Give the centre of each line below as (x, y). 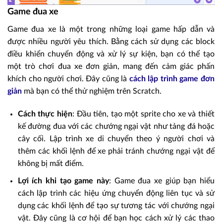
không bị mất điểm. (51, 164)
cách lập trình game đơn (172, 79)
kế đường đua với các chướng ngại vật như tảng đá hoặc (116, 127)
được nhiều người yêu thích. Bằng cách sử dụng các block (111, 42)
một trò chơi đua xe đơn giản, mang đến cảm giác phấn (111, 67)
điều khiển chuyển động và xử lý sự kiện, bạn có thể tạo (111, 54)
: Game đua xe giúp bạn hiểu (162, 181)
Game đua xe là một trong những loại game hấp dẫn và (111, 29)
